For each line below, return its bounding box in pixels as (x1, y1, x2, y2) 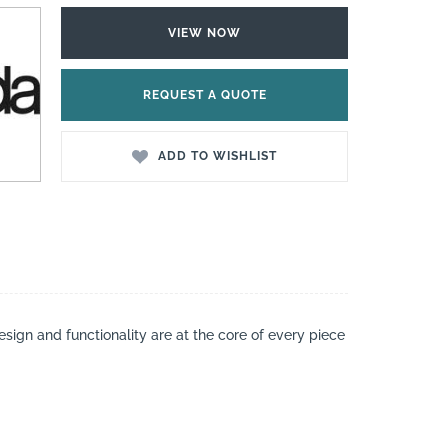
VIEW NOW (168, 26, 242, 41)
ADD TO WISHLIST (157, 149, 277, 164)
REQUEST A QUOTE (142, 87, 267, 102)
